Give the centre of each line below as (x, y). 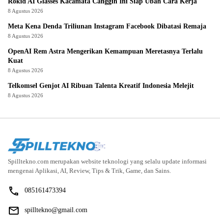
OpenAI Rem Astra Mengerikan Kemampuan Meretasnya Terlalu (105, 51)
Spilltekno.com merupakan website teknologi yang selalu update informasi (107, 161)
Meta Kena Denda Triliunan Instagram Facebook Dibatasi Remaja (107, 26)
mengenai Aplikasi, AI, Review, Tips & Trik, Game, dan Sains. (89, 170)
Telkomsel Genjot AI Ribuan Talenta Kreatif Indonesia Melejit (101, 85)
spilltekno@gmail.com (56, 210)
